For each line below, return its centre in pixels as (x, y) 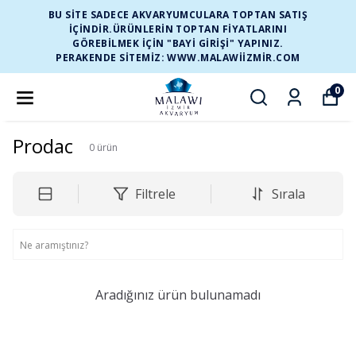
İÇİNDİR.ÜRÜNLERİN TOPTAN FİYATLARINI (178, 29)
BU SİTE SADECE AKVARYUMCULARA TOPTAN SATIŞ (178, 15)
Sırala (288, 194)
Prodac (43, 146)
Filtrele (156, 194)
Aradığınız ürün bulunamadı (178, 295)
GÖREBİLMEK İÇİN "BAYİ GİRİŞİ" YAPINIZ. (178, 43)
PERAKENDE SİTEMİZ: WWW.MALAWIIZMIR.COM (178, 58)
